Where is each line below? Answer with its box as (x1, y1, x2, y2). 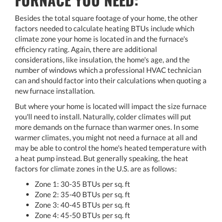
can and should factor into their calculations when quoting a (15, 75, 207, 85)
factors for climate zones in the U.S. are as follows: (15, 164, 177, 173)
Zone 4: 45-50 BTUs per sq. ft (35, 210, 132, 220)
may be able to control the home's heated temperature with (15, 143, 206, 152)
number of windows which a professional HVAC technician (15, 65, 201, 74)
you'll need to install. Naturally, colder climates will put (15, 111, 191, 121)
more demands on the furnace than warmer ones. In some (15, 122, 199, 131)
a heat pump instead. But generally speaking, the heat (15, 153, 188, 163)
